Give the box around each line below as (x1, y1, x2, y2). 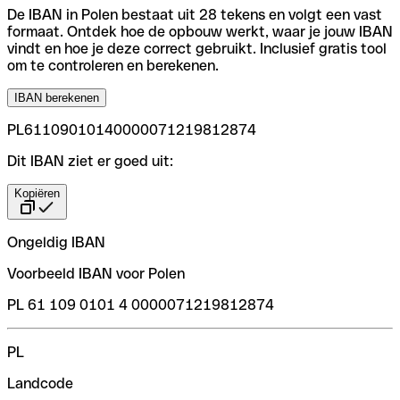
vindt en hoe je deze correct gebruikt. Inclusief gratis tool (7, 39, 387, 57)
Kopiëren (14, 186, 60, 200)
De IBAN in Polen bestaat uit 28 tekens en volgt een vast (7, 5, 382, 23)
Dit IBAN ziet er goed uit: (7, 152, 173, 170)
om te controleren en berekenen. (7, 56, 219, 74)
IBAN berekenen (14, 90, 99, 104)
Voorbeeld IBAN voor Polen (7, 264, 185, 282)
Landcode (7, 374, 73, 392)
